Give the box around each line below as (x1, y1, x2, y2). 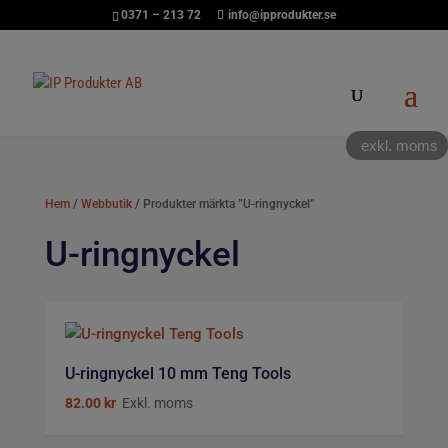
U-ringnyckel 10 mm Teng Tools (64, 364, 291, 383)
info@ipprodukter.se (227, 8, 336, 22)
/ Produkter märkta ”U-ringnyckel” (131, 197, 315, 211)
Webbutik (80, 197, 132, 211)
